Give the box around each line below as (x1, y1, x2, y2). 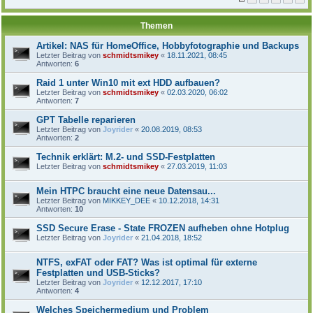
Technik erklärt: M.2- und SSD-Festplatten (36, 151, 215, 162)
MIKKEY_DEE (103, 196, 150, 205)
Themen (140, 20, 173, 31)
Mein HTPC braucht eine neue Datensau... (36, 185, 216, 196)
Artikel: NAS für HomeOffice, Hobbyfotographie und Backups (36, 40, 299, 51)
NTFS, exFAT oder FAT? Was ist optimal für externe (36, 256, 257, 268)
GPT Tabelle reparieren (36, 114, 136, 125)
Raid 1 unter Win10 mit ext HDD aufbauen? (36, 77, 220, 88)
